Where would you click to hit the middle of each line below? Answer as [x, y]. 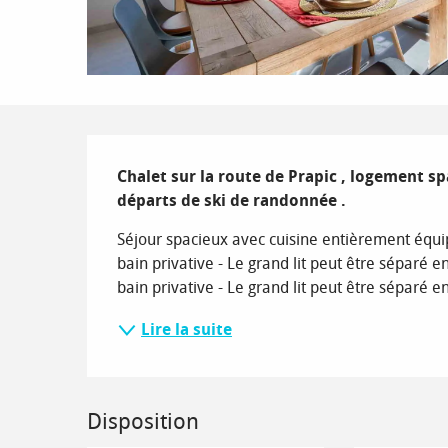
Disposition [143, 421]
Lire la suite [187, 329]
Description [172, 157]
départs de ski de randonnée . [232, 200]
